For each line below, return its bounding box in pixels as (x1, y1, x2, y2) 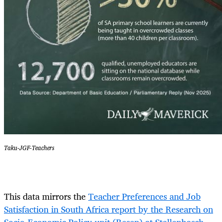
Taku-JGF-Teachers (4, 142, 55, 153)
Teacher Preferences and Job (88, 189, 201, 204)
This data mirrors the (4, 189, 86, 204)
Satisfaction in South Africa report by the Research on (4, 202, 213, 217)
